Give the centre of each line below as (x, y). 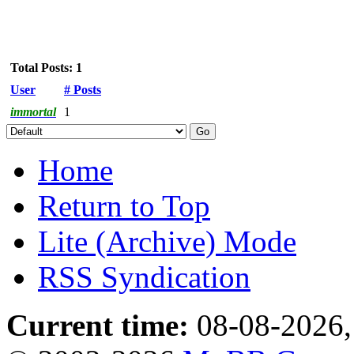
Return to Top (124, 205)
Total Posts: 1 (46, 67)
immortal (33, 111)
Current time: (98, 325)
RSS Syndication (144, 277)
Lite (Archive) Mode (167, 241)
